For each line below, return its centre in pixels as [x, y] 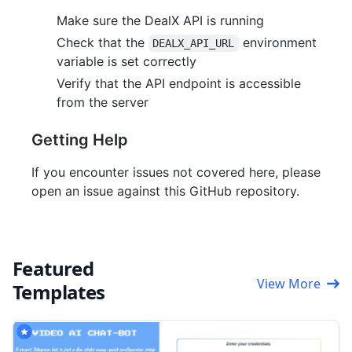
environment [279, 43]
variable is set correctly [126, 62]
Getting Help [80, 140]
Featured [53, 269]
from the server [103, 103]
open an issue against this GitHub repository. [165, 191]
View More [289, 284]
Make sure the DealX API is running [160, 21]
